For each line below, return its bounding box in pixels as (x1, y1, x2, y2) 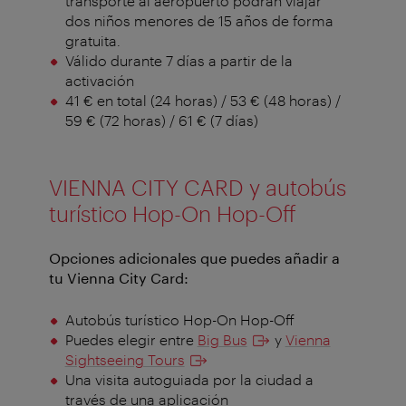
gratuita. (64, 32, 121, 50)
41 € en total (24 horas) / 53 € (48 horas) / (64, 92, 341, 110)
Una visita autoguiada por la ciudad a (64, 371, 314, 389)
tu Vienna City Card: (49, 269, 188, 287)
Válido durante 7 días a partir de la (64, 52, 293, 70)
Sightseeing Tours (64, 351, 185, 369)
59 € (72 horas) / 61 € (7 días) (64, 111, 258, 130)
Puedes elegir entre (64, 331, 198, 349)
